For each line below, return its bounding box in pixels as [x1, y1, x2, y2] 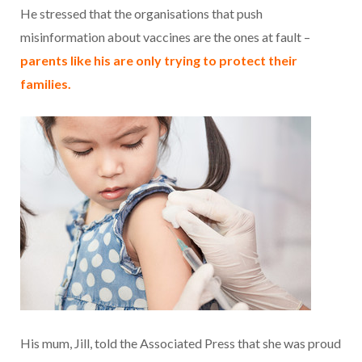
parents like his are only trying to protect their [20, 53, 297, 68]
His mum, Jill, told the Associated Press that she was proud [20, 335, 341, 351]
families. [20, 76, 71, 91]
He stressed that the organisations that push [20, 6, 263, 21]
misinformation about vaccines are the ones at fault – [20, 29, 310, 44]
